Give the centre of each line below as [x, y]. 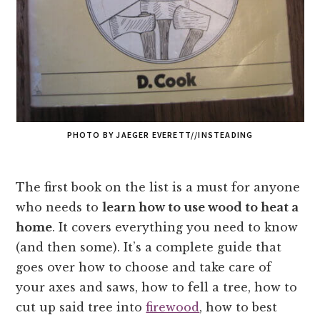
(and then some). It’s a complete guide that [149, 247]
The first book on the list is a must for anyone [158, 187]
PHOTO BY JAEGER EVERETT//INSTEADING [160, 135]
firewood [173, 307]
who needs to [59, 207]
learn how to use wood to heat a [201, 207]
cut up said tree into [81, 307]
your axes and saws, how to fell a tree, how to [157, 287]
